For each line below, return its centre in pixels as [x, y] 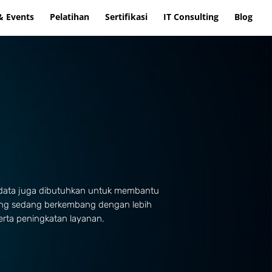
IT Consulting [191, 17]
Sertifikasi [126, 17]
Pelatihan [70, 17]
